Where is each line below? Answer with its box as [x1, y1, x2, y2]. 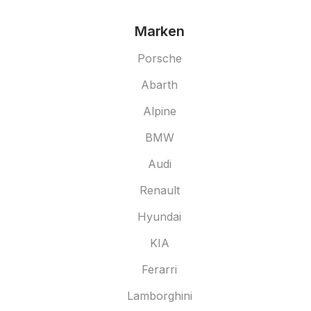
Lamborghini [126, 289, 192, 303]
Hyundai [137, 210, 182, 224]
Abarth [141, 78, 178, 92]
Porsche [137, 51, 182, 65]
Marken [135, 23, 185, 40]
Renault [139, 183, 180, 197]
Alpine [142, 104, 176, 118]
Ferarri [142, 262, 178, 276]
